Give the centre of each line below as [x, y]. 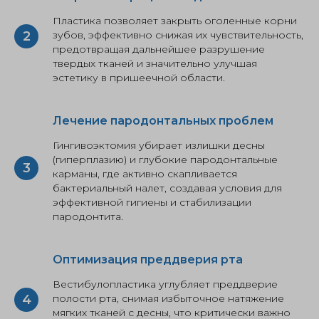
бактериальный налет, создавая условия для [167, 188]
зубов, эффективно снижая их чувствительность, [178, 35]
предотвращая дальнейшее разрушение [159, 49]
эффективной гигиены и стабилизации [152, 202]
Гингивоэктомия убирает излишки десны [159, 145]
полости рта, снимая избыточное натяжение [168, 298]
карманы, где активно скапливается [145, 174]
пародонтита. [88, 216]
